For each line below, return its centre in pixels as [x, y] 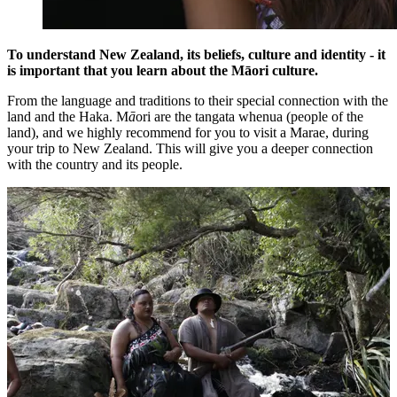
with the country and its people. [95, 165]
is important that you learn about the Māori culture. [163, 71]
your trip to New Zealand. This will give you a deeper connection [190, 149]
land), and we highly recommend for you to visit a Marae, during [188, 133]
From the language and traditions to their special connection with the [198, 101]
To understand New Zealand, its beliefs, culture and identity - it [196, 55]
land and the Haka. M [68, 117]
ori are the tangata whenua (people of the [249, 117]
